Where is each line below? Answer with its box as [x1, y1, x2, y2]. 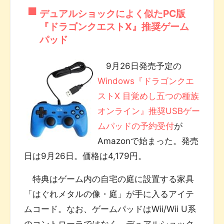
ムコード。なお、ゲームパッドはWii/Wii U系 [24, 203, 196, 214]
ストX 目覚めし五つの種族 [97, 90, 199, 101]
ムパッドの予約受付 [97, 120, 174, 131]
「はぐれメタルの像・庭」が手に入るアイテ [24, 188, 194, 199]
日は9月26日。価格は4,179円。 [24, 150, 147, 161]
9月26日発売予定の [97, 60, 181, 71]
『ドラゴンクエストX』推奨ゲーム [39, 20, 189, 32]
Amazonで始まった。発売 [97, 135, 198, 146]
